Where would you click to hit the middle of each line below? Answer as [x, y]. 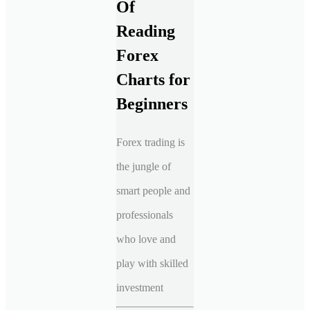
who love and [146, 239]
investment [140, 287]
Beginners [152, 103]
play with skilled [152, 263]
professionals [145, 215]
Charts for [153, 79]
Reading [146, 31]
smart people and [153, 190]
